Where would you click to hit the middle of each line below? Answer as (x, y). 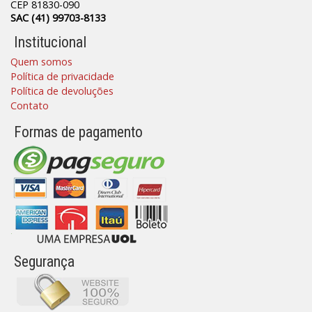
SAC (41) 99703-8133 (58, 18)
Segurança (44, 262)
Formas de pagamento (78, 132)
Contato (30, 106)
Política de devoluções (62, 91)
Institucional (50, 42)
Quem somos (41, 62)
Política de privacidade (62, 77)
